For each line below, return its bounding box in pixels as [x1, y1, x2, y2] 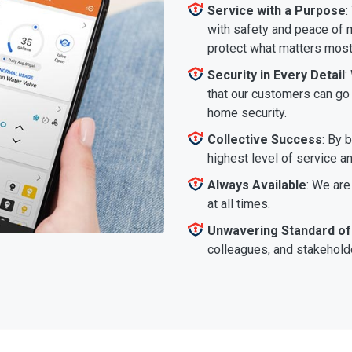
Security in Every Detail [207, 67, 345, 82]
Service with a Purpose [207, 2, 346, 18]
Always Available [207, 177, 306, 192]
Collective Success [207, 131, 322, 147]
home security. [207, 104, 287, 120]
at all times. [207, 196, 270, 211]
